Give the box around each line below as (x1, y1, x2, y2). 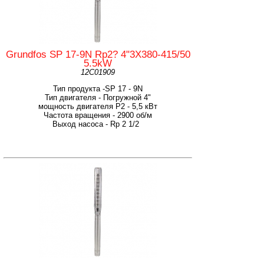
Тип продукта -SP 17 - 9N (53, 84, 143, 93)
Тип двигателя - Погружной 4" (45, 93, 151, 102)
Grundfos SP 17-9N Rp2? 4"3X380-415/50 (5, 48, 190, 60)
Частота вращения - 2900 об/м (44, 110, 152, 120)
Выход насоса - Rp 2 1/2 (52, 119, 144, 128)
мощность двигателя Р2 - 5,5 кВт (38, 101, 157, 111)
